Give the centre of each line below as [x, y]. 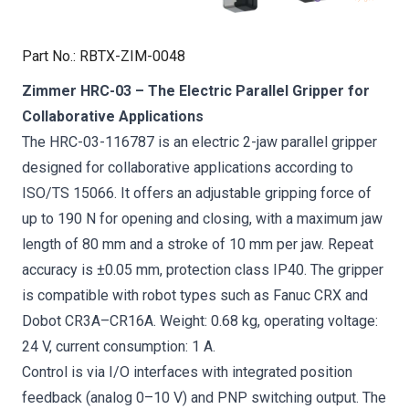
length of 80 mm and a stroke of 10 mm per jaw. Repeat [198, 244]
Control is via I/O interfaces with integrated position [187, 372]
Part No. [47, 56]
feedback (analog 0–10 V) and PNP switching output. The [204, 398]
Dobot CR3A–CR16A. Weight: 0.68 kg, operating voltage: [200, 321]
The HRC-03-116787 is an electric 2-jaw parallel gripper [199, 142]
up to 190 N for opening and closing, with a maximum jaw [202, 219]
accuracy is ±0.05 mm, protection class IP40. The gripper [203, 270]
